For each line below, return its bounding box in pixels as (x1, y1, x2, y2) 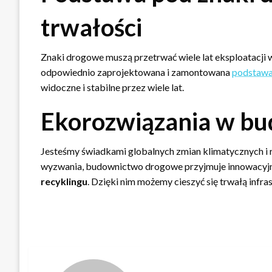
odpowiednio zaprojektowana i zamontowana (41, 66, 232, 78)
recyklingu (41, 175, 87, 187)
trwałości (41, 12, 142, 42)
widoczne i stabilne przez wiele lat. (41, 81, 184, 93)
